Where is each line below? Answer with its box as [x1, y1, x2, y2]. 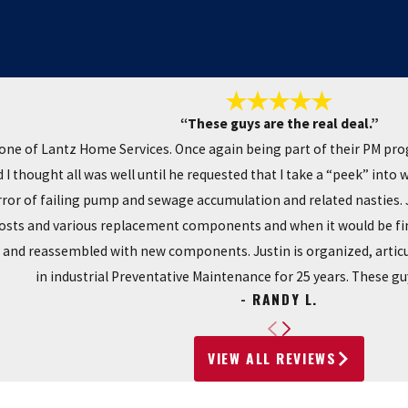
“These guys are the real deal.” [179, 115, 379, 133]
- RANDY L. [240, 288, 318, 311]
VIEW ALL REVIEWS [208, 347, 337, 370]
